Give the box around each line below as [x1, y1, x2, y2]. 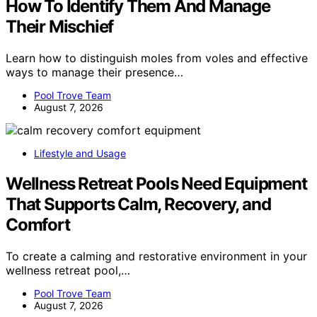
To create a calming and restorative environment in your [6, 248, 307, 263]
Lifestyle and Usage [34, 146, 126, 159]
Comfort [6, 214, 70, 235]
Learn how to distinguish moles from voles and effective [6, 50, 308, 65]
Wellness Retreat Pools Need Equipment [6, 173, 307, 194]
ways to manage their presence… [6, 64, 183, 79]
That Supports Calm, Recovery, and [6, 193, 271, 214]
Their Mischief [6, 16, 114, 37]
